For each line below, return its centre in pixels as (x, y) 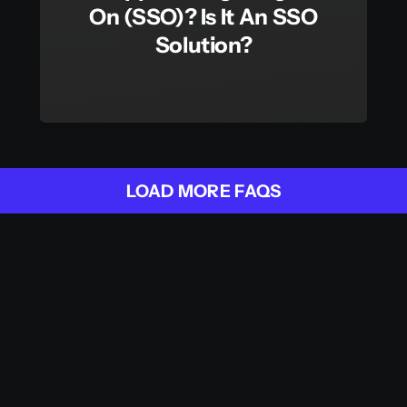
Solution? (203, 45)
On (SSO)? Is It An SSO (203, 17)
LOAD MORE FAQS (203, 192)
